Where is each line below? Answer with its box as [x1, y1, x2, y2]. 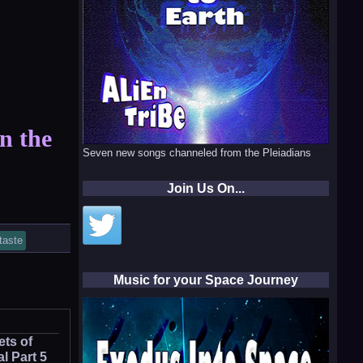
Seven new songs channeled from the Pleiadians [82, 146, 311, 159]
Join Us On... [166, 181, 245, 195]
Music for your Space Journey [113, 272, 298, 287]
